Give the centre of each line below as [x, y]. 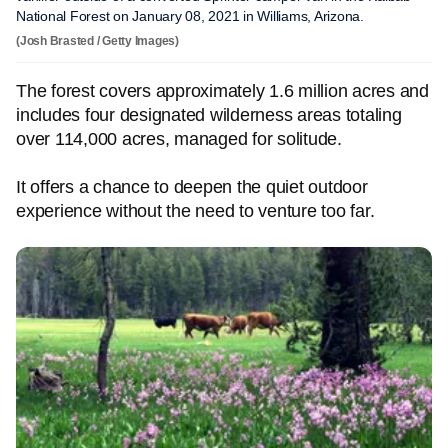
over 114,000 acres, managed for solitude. [179, 139]
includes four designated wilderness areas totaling [209, 115]
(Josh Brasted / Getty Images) [97, 41]
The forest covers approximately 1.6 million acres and [222, 91]
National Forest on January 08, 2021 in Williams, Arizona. [192, 16]
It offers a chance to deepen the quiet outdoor [192, 187]
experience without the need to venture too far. [195, 211]
